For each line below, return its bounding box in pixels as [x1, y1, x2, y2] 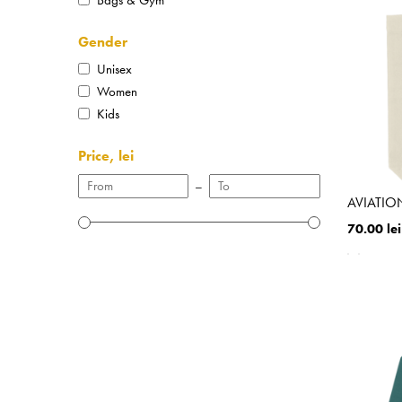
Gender [78, 31, 127, 51]
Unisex [97, 60, 132, 78]
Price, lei [78, 146, 134, 165]
